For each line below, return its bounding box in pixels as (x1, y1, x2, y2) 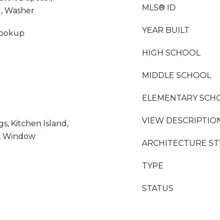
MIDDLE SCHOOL (142, 71, 211, 80)
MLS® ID (142, 3, 176, 12)
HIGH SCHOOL (142, 48, 200, 57)
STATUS (142, 184, 173, 193)
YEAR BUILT (142, 26, 190, 35)
